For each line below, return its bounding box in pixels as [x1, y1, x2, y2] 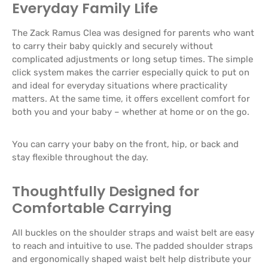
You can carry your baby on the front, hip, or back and [12, 138, 239, 150]
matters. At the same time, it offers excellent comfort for [12, 93, 250, 104]
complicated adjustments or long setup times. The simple [12, 53, 253, 65]
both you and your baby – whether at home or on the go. [12, 106, 249, 117]
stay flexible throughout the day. [12, 151, 148, 163]
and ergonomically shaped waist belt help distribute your [12, 253, 251, 264]
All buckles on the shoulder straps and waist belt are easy [12, 227, 254, 238]
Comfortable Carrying [12, 197, 172, 218]
